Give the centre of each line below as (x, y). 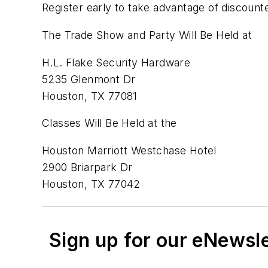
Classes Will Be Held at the (109, 123)
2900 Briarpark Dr (87, 167)
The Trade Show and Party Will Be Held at (147, 35)
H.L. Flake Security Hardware (116, 62)
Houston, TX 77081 (90, 96)
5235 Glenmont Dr (89, 79)
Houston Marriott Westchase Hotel (129, 150)
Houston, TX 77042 (91, 184)
